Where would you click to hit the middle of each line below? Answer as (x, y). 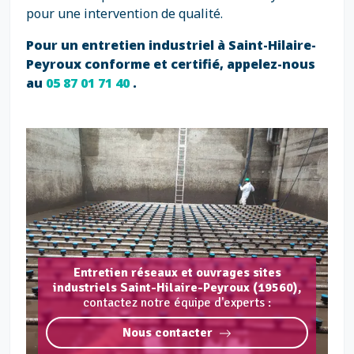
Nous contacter (168, 333)
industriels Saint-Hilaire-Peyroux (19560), (177, 288)
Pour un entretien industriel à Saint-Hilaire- (171, 45)
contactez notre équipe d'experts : (177, 303)
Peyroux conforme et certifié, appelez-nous (171, 64)
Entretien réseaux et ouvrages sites (177, 273)
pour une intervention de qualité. (124, 13)
